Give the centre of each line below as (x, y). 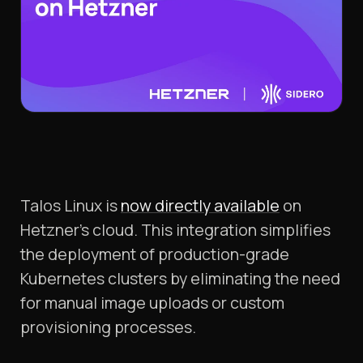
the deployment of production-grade (155, 254)
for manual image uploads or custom (152, 303)
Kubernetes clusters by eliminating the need (180, 279)
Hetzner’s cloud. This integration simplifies (175, 230)
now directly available (200, 206)
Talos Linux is (70, 206)
